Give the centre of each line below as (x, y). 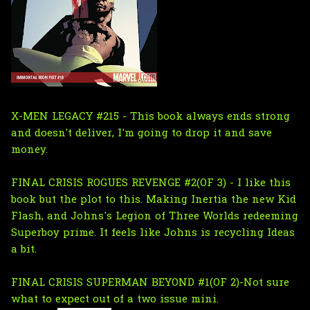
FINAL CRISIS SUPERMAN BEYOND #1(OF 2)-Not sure (150, 283)
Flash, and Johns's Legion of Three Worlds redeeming (155, 216)
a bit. (26, 249)
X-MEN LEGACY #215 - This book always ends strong (151, 117)
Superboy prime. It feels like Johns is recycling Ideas (153, 233)
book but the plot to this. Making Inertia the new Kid (154, 200)
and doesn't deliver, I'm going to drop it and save (142, 133)
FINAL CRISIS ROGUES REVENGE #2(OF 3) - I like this (151, 183)
